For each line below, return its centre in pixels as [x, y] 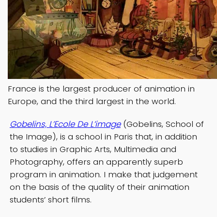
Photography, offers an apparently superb [96, 162]
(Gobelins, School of [162, 124]
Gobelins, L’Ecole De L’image [65, 124]
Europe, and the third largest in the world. [92, 101]
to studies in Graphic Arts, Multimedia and [93, 149]
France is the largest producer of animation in [101, 88]
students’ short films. [51, 199]
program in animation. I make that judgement [104, 174]
